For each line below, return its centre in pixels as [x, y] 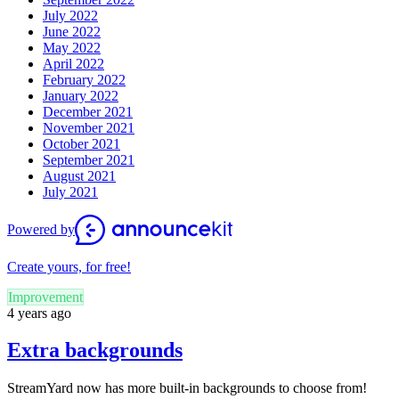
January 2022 [81, 95]
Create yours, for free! [69, 266]
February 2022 [84, 79]
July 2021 [70, 191]
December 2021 [88, 111]
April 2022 [73, 63]
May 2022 [72, 47]
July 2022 [70, 15]
